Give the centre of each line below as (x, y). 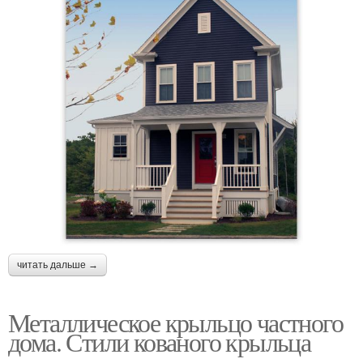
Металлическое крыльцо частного (175, 322)
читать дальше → (58, 265)
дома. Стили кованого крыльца (160, 342)
